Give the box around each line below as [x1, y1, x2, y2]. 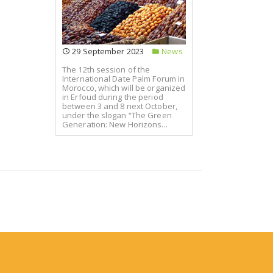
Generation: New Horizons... [62, 119, 168, 130]
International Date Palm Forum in [62, 73, 185, 85]
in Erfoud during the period [62, 91, 163, 103]
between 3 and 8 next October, [62, 101, 177, 112]
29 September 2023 [70, 45, 144, 57]
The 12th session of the [62, 64, 151, 76]
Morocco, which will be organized [62, 82, 186, 94]
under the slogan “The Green [62, 110, 172, 121]
